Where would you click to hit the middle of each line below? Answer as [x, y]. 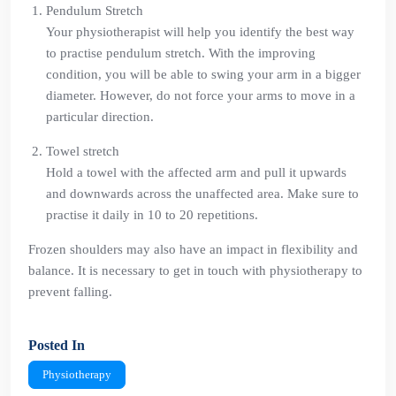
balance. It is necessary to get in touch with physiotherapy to [195, 270]
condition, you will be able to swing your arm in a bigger [203, 74]
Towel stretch [83, 151]
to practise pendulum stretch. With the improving [181, 53]
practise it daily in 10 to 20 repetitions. [152, 215]
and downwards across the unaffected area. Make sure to [202, 194]
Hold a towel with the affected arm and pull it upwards [196, 172]
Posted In [57, 345]
